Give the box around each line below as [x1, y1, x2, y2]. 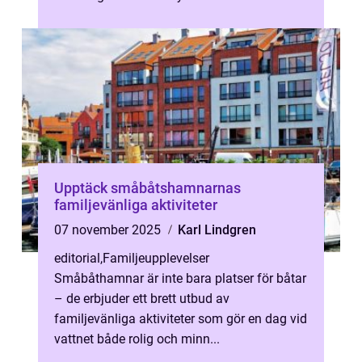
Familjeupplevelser [103, 250, 209, 266]
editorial [54, 250, 100, 266]
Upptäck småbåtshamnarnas [54, 179, 241, 196]
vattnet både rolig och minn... [54, 331, 220, 347]
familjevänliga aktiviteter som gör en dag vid [54, 311, 307, 326]
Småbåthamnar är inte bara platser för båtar [54, 271, 306, 286]
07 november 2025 [54, 222, 164, 238]
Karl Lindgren [178, 222, 256, 238]
